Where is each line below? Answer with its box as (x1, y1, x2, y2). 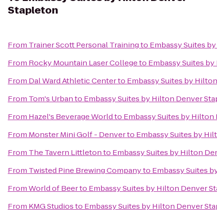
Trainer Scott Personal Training (29, 40, 139, 50)
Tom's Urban (29, 93, 73, 104)
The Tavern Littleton (29, 147, 102, 157)
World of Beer (29, 183, 78, 193)
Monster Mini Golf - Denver (29, 129, 125, 139)
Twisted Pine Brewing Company (29, 165, 141, 175)
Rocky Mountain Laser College (29, 58, 138, 68)
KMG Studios (29, 201, 74, 211)
